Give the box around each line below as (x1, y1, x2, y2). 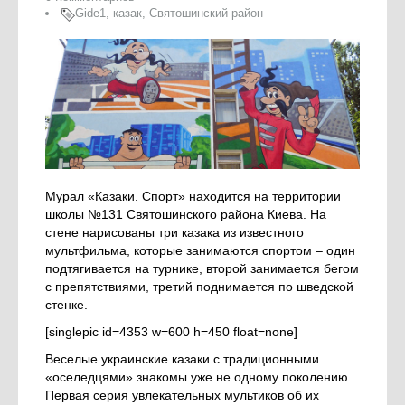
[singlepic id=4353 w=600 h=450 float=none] (45, 325, 297, 340)
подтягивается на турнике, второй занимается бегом (45, 261, 359, 277)
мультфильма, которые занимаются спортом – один (45, 243, 355, 259)
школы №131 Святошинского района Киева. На (45, 207, 326, 222)
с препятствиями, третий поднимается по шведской (45, 279, 353, 295)
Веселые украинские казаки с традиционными (45, 352, 319, 367)
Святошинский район (149, 6, 263, 21)
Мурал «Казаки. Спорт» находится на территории (45, 189, 341, 204)
